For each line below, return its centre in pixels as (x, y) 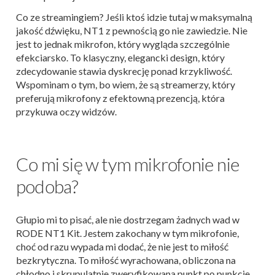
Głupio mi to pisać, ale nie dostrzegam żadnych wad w (128, 220)
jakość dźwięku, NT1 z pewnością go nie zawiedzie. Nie (132, 31)
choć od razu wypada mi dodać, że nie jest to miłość (122, 247)
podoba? (47, 186)
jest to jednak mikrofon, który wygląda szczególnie (123, 44)
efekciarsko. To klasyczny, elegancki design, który (120, 58)
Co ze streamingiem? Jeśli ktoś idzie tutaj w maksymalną (134, 17)
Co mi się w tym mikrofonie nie (128, 164)
